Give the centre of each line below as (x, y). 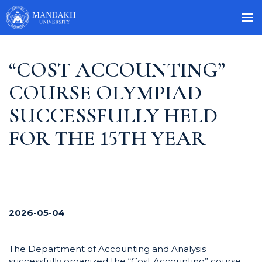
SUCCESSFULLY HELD (113, 116)
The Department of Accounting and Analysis (107, 249)
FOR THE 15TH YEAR (107, 138)
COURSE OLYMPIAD (105, 93)
